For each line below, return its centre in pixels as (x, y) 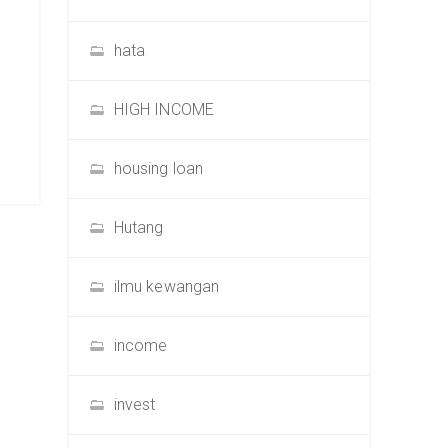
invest (134, 404)
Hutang (138, 227)
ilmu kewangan (166, 286)
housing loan (158, 168)
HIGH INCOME (164, 109)
